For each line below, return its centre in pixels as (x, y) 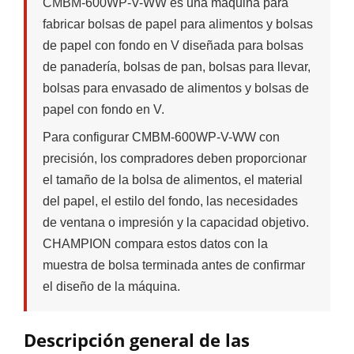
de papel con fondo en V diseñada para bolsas (173, 45)
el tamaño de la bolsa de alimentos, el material (173, 179)
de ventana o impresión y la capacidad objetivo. (176, 222)
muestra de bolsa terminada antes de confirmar (174, 265)
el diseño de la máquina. (111, 286)
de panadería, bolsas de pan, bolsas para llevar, (177, 66)
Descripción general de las (137, 339)
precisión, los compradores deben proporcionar (175, 158)
